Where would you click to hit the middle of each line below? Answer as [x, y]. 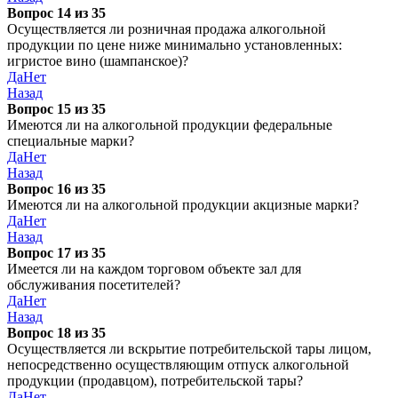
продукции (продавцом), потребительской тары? [155, 381]
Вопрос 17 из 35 [56, 253]
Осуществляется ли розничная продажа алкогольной [167, 29]
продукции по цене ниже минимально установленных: [175, 45]
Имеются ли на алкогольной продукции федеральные [170, 125]
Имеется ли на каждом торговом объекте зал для [154, 269]
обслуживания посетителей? [94, 285]
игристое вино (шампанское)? [98, 61]
